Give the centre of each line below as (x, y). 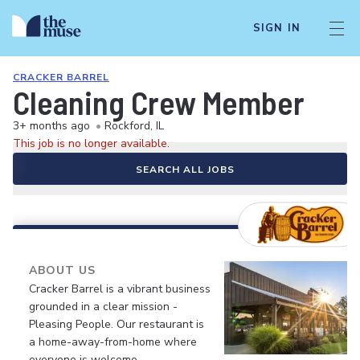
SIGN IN (276, 28)
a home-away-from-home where (113, 342)
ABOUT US (62, 270)
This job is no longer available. (91, 143)
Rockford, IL (134, 126)
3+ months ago (51, 126)
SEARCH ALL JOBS (185, 170)
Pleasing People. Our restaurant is (117, 324)
